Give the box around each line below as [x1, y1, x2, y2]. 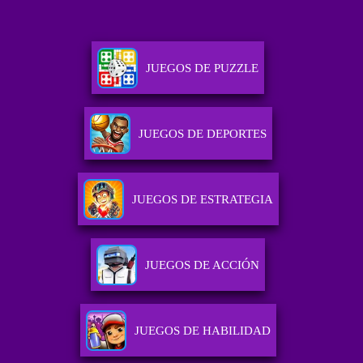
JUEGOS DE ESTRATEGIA [131, 193, 273, 207]
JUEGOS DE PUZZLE [146, 62, 259, 75]
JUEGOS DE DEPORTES [138, 127, 267, 141]
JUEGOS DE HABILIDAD [134, 324, 271, 338]
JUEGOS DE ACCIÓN [145, 258, 260, 272]
